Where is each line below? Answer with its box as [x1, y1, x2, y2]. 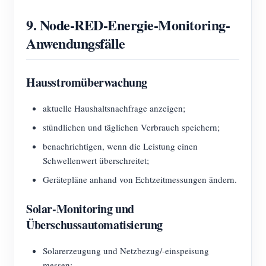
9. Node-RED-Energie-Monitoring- [26, 14, 230, 35]
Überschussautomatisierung [26, 216, 163, 233]
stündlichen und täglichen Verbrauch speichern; [43, 121, 220, 133]
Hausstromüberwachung [26, 74, 147, 91]
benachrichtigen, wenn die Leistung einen [43, 140, 198, 152]
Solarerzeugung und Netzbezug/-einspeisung [43, 245, 209, 256]
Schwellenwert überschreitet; [43, 154, 149, 166]
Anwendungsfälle [26, 33, 125, 53]
